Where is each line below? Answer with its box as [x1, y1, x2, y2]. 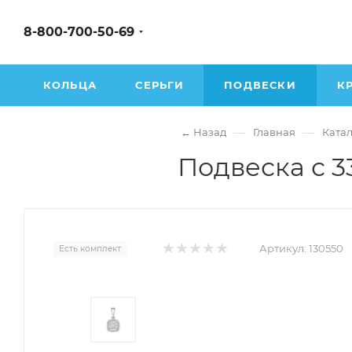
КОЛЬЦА [42, 79, 97, 91]
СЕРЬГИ [135, 79, 185, 91]
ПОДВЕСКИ [224, 79, 296, 91]
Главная [252, 126, 295, 138]
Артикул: [259, 242, 306, 255]
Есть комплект [59, 243, 121, 254]
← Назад [180, 126, 226, 138]
